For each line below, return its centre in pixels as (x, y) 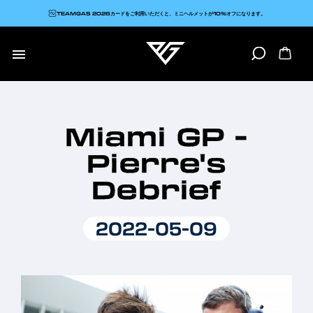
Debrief (156, 189)
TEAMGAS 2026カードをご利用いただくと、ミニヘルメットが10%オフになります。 (161, 13)
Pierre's (156, 162)
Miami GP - (156, 136)
